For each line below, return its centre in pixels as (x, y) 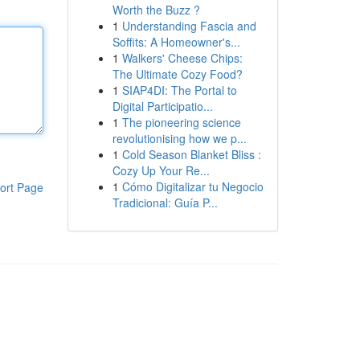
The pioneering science (181, 122)
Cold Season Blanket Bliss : (191, 154)
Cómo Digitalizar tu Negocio (192, 186)
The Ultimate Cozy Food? (177, 74)
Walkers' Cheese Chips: (182, 58)
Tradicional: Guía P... (165, 202)
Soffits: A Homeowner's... (176, 42)
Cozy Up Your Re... (161, 170)
